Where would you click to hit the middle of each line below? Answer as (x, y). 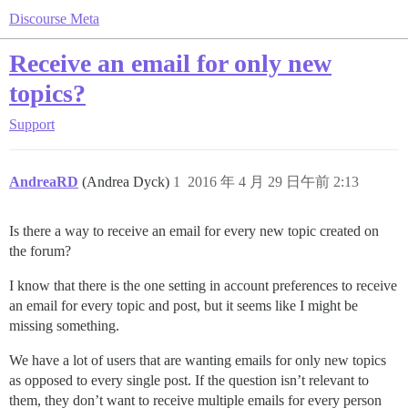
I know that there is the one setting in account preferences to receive (203, 286)
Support (32, 124)
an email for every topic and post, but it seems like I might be (184, 306)
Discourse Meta (54, 19)
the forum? (40, 251)
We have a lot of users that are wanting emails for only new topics (198, 360)
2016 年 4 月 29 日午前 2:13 (273, 182)
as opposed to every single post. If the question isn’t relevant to (189, 380)
